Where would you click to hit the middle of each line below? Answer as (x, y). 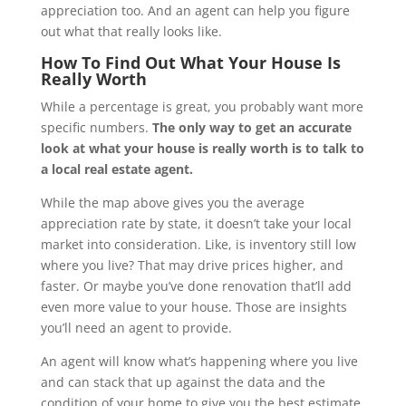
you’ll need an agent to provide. (136, 328)
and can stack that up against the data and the (183, 382)
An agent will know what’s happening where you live (199, 362)
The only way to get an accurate (251, 128)
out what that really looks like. (131, 32)
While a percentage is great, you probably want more (202, 107)
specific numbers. (96, 128)
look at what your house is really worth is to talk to (202, 149)
